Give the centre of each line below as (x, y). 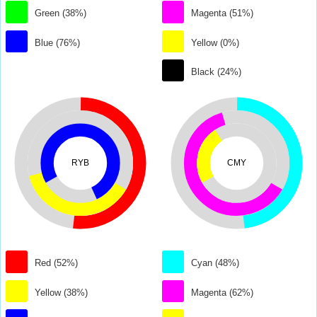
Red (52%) (57, 263)
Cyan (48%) (215, 263)
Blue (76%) (58, 42)
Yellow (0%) (215, 42)
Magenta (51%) (223, 13)
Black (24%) (217, 72)
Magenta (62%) (223, 292)
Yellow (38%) (62, 292)
